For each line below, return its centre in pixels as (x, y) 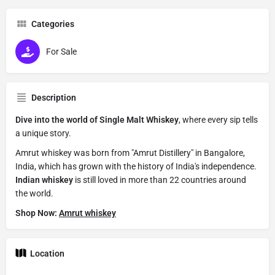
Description (54, 98)
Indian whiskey (44, 180)
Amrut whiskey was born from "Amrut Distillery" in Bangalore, (130, 153)
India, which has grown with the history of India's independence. (136, 167)
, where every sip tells (218, 120)
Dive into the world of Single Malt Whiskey (97, 120)
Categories (53, 24)
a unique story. (43, 134)
